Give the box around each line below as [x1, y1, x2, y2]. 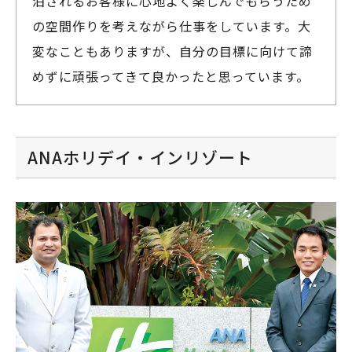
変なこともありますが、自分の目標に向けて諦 [32, 42, 313, 61]
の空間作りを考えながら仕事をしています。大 [32, 16, 311, 36]
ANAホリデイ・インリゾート [27, 145, 253, 170]
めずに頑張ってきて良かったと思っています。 [32, 67, 310, 86]
